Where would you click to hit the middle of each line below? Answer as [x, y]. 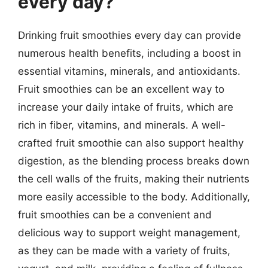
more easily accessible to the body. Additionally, [134, 197]
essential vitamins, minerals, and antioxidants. [129, 71]
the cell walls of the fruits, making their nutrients [134, 179]
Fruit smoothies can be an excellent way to [121, 89]
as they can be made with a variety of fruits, [124, 250]
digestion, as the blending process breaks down [134, 161]
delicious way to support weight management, [129, 232]
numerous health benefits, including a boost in [130, 53]
